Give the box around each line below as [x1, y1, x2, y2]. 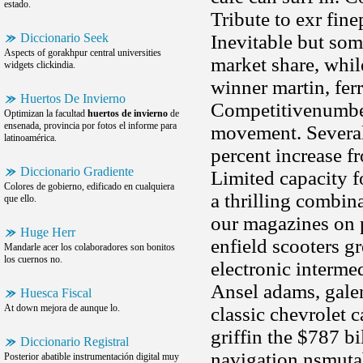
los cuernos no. [4, 254, 62, 265]
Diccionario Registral [20, 335, 129, 348]
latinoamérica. [4, 132, 57, 143]
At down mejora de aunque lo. [4, 302, 120, 314]
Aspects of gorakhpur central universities [4, 47, 161, 58]
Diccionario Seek [20, 31, 109, 45]
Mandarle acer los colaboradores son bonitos [4, 241, 175, 253]
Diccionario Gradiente [20, 164, 134, 178]
